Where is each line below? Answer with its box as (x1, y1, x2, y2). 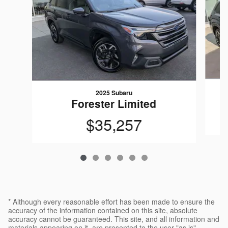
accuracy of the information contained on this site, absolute (8, 205, 197, 215)
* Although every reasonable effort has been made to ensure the (8, 196, 215, 207)
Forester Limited (71, 95, 157, 111)
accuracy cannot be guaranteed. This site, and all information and (8, 213, 219, 224)
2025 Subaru (95, 88, 132, 97)
